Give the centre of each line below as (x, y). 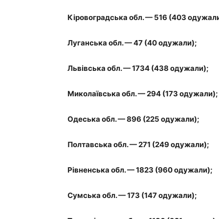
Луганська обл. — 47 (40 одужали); (132, 43)
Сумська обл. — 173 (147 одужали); (132, 195)
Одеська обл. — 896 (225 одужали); (133, 119)
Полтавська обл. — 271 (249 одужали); (138, 144)
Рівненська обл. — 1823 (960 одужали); (140, 170)
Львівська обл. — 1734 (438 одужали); (138, 68)
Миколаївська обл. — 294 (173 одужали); (143, 94)
